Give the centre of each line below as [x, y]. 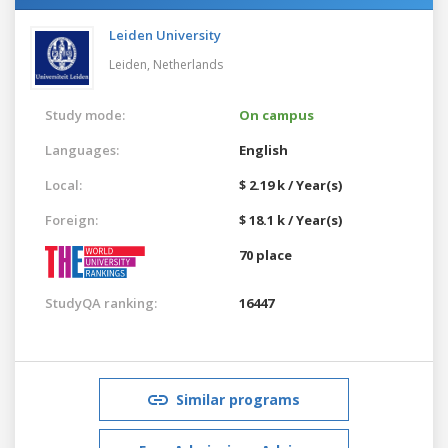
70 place [265, 254]
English [263, 149]
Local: [63, 184]
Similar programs [238, 399]
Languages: [82, 149]
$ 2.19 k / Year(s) [290, 184]
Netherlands [188, 64]
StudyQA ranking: [101, 302]
